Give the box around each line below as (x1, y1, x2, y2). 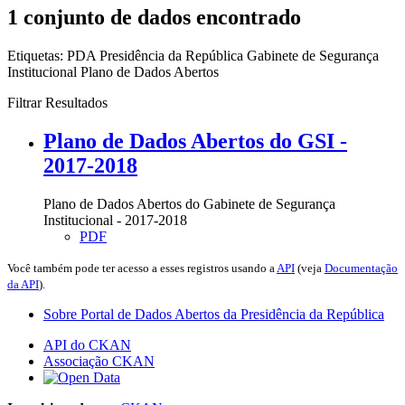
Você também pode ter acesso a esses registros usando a (7, 260, 277, 275)
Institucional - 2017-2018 (43, 212, 187, 228)
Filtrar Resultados (7, 94, 108, 110)
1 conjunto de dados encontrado (7, 5, 301, 29)
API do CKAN (43, 336, 131, 353)
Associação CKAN (43, 353, 155, 369)
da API (7, 277, 39, 291)
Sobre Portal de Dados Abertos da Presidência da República (43, 306, 384, 322)
